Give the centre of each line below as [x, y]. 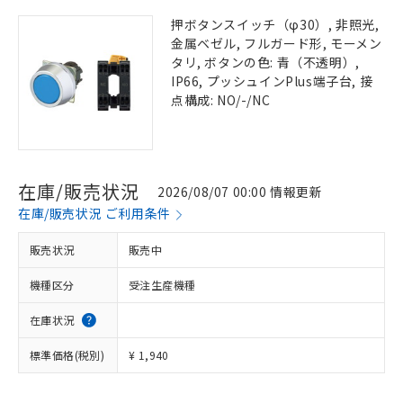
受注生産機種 [162, 285]
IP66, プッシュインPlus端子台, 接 [272, 81]
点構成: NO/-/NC [221, 100]
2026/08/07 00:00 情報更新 [240, 191]
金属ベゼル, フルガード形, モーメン [277, 43]
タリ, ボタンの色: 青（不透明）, [265, 62]
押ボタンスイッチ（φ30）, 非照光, [275, 24]
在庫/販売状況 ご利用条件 [94, 213]
